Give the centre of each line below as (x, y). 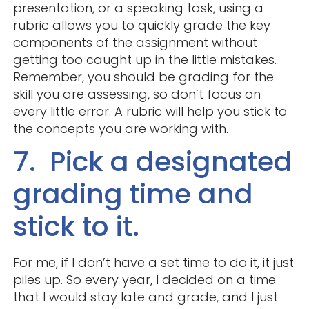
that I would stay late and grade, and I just (145, 297)
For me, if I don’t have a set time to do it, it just (153, 262)
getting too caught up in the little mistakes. (144, 59)
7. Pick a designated (152, 161)
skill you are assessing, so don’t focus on (137, 94)
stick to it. (76, 226)
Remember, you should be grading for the (143, 77)
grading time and (133, 193)
